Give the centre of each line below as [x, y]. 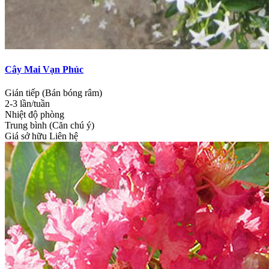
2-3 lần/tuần [27, 104]
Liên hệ [64, 136]
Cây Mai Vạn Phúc [44, 70]
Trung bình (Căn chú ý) [50, 125]
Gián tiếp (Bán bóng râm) [53, 93]
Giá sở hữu [26, 136]
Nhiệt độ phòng [35, 115]
